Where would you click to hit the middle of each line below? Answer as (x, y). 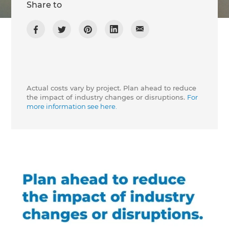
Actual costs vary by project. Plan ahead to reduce (112, 88)
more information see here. (72, 107)
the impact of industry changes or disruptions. (107, 97)
